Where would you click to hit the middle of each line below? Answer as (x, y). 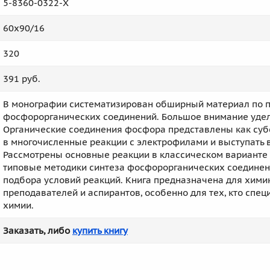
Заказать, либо (38, 231)
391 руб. (22, 79)
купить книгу (100, 231)
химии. (18, 205)
